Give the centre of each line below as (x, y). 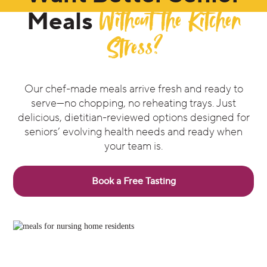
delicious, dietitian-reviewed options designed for (133, 117)
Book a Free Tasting (133, 181)
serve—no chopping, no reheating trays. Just (133, 103)
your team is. (133, 146)
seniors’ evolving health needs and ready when (133, 132)
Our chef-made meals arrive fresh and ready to (133, 89)
